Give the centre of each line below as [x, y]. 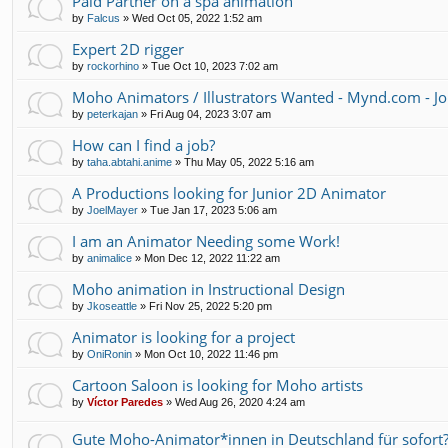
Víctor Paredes [125, 401]
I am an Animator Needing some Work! [206, 240]
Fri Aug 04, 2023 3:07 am [210, 113]
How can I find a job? [143, 144]
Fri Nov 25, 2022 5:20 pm [210, 305]
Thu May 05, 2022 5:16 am [249, 161]
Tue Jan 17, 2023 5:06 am [213, 209]
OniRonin [109, 353]
